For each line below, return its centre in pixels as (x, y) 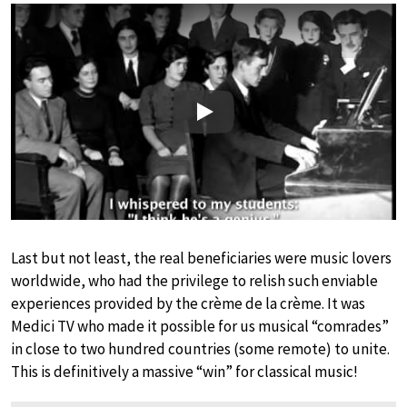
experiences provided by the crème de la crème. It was (188, 304)
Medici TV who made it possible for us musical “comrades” (200, 327)
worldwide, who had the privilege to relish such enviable (194, 281)
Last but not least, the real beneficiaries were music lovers (201, 258)
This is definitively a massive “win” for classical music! (184, 372)
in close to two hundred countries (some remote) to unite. (200, 349)
